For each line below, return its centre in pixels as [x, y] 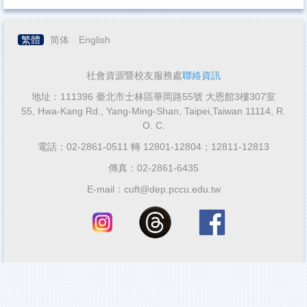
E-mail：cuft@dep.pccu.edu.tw [153, 189]
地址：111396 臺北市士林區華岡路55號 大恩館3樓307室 [153, 97]
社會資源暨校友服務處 [134, 76]
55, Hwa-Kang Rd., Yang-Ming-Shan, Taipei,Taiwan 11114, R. [153, 111]
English [95, 40]
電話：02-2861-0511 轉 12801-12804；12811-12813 [153, 147]
